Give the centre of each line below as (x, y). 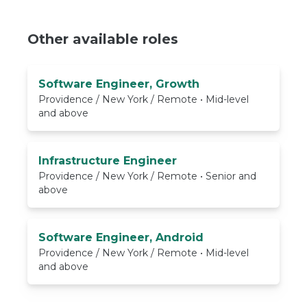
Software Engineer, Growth (119, 84)
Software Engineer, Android (121, 237)
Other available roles (103, 39)
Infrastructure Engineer (108, 161)
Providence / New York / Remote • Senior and (147, 176)
